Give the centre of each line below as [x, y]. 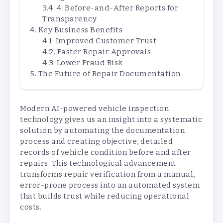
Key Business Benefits [80, 30]
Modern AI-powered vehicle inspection [94, 109]
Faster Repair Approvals [104, 52]
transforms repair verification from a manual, [108, 174]
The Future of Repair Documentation [110, 74]
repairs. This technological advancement [98, 164]
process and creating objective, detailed [96, 142]
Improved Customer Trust [106, 41]
